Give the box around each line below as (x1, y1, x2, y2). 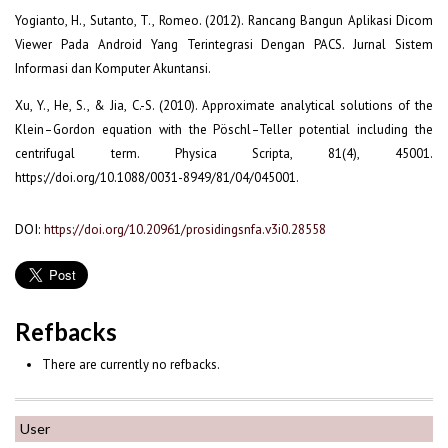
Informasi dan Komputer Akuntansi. (15, 59, 211, 77)
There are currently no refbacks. (41, 356, 220, 374)
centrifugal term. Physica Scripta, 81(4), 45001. (15, 144, 433, 162)
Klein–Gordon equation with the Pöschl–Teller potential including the (15, 120, 433, 138)
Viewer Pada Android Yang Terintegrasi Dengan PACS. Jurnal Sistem (15, 35, 433, 53)
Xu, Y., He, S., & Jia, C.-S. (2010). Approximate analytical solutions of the (15, 96, 433, 114)
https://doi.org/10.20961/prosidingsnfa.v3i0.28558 (44, 219, 326, 238)
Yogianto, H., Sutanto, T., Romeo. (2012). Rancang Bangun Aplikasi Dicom (15, 11, 433, 29)
